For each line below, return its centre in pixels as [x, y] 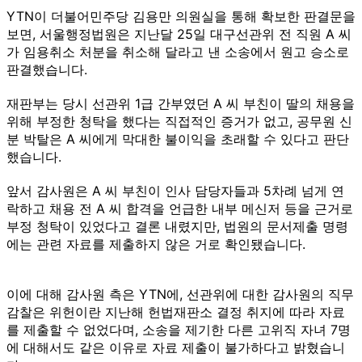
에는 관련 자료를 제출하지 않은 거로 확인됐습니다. [156, 244]
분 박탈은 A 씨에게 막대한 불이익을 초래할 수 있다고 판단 [178, 139]
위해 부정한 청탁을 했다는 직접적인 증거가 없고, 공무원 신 [179, 121]
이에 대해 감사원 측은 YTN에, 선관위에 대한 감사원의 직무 [180, 294]
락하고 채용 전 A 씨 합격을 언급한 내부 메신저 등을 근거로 [180, 208]
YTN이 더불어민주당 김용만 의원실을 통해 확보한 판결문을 [181, 16]
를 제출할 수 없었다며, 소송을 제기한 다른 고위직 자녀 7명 [179, 329]
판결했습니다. [47, 69]
